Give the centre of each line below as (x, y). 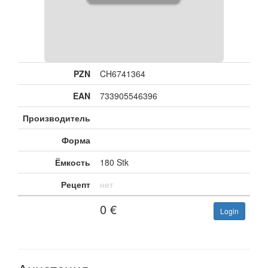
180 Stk (114, 162)
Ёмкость (73, 162)
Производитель (57, 118)
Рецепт (76, 184)
